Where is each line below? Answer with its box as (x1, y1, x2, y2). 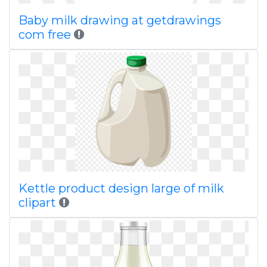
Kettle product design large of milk (18, 181, 224, 195)
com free (18, 27, 71, 42)
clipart (18, 195, 56, 210)
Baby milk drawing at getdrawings (18, 13, 221, 27)
